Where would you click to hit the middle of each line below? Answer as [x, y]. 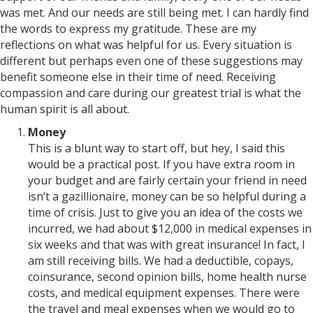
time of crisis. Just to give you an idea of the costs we [165, 213]
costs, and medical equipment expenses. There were [164, 293]
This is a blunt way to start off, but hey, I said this [156, 148]
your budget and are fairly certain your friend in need [167, 181]
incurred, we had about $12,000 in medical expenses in [170, 229]
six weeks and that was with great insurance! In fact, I [167, 245]
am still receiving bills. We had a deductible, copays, [161, 261]
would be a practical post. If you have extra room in [161, 165]
